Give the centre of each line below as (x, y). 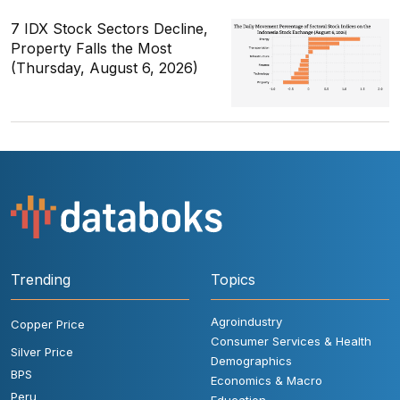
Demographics (251, 360)
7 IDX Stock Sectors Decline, (109, 29)
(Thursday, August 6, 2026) (104, 68)
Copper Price (48, 324)
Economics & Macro (267, 380)
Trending (41, 279)
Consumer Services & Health (291, 341)
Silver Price (42, 351)
